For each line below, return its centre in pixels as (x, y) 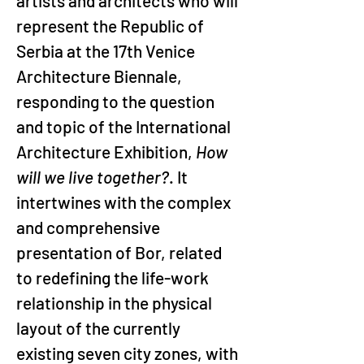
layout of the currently (100, 328)
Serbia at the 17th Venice (107, 51)
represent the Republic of (112, 26)
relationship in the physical (116, 303)
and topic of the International (125, 126)
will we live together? (93, 177)
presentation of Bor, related (121, 252)
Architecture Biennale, (101, 76)
